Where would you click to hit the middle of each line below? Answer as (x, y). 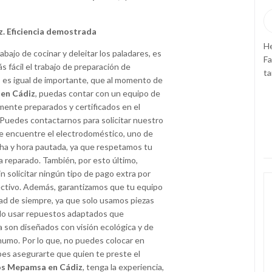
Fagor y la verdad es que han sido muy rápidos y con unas (151, 59)
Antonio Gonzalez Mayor (164, 21)
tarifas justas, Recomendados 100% (113, 72)
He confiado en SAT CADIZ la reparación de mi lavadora (149, 46)
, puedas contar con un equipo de (98, 93)
